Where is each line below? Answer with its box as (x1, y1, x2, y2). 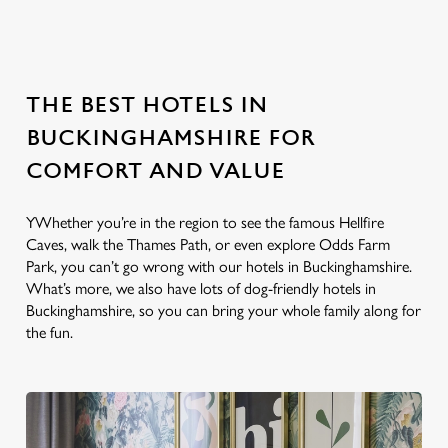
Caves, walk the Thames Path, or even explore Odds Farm (26, 235, 390, 254)
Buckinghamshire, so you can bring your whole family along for (26, 301, 421, 320)
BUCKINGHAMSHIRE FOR (26, 126, 315, 151)
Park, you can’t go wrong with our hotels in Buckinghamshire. (26, 257, 412, 276)
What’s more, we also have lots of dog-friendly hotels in (26, 279, 376, 298)
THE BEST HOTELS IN (26, 93, 268, 118)
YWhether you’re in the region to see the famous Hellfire (26, 213, 384, 232)
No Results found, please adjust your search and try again (26, 19, 386, 38)
